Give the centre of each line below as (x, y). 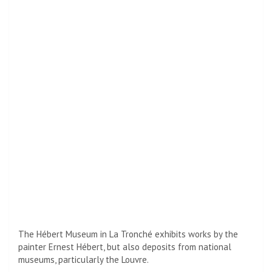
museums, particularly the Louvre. (83, 259)
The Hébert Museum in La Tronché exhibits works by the (128, 234)
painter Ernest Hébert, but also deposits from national (125, 246)
